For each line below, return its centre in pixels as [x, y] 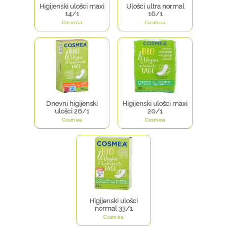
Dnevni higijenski [72, 104]
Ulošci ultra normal [155, 7]
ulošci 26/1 [72, 111]
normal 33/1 [113, 209]
